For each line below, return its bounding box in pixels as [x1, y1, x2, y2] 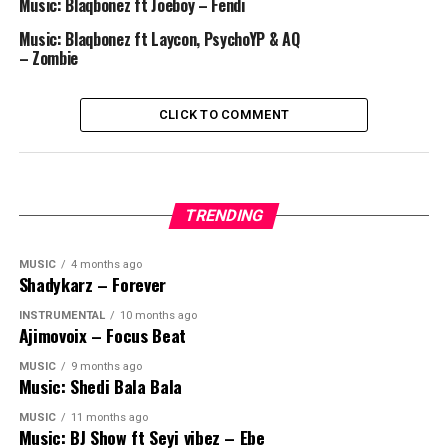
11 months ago [70, 411, 148, 425]
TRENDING [182, 206, 266, 226]
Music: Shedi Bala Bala [18, 373, 182, 400]
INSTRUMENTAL [18, 309, 105, 323]
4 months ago [70, 258, 142, 272]
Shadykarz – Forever [18, 271, 166, 298]
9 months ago [70, 360, 142, 374]
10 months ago [119, 309, 197, 323]
